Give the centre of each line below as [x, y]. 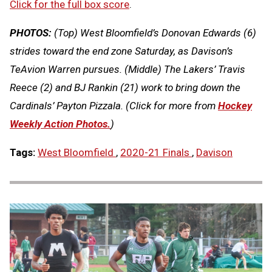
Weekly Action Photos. [60, 124]
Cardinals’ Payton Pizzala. [66, 105]
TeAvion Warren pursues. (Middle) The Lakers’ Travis [127, 69]
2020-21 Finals [156, 152]
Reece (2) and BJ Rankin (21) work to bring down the [125, 87]
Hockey [235, 105]
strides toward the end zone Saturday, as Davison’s [121, 51]
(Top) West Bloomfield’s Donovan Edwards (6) [154, 32]
